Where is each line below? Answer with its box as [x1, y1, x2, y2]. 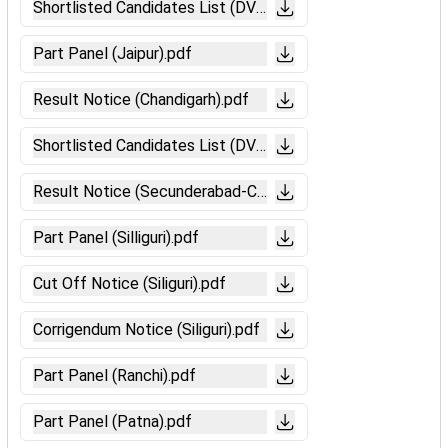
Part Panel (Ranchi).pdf [33, 366, 196, 385]
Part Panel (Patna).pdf [33, 412, 192, 431]
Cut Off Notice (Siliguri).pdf [33, 274, 226, 293]
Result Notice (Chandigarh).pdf [33, 90, 249, 109]
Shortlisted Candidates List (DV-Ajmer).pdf [33, 136, 335, 155]
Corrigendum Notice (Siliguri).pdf [33, 320, 260, 339]
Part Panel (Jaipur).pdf [33, 44, 192, 63]
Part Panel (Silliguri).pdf [33, 228, 199, 247]
